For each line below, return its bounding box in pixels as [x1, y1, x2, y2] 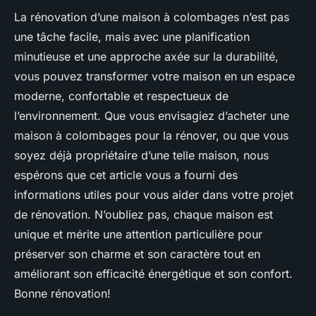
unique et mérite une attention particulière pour [14, 227, 262, 242]
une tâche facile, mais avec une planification [14, 30, 250, 44]
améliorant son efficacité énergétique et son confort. [14, 267, 293, 281]
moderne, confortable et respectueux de [14, 89, 229, 104]
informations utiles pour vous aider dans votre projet [14, 188, 293, 202]
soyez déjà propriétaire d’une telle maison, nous [14, 148, 269, 163]
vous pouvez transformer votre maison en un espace [14, 69, 295, 84]
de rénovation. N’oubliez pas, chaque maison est [14, 207, 273, 222]
